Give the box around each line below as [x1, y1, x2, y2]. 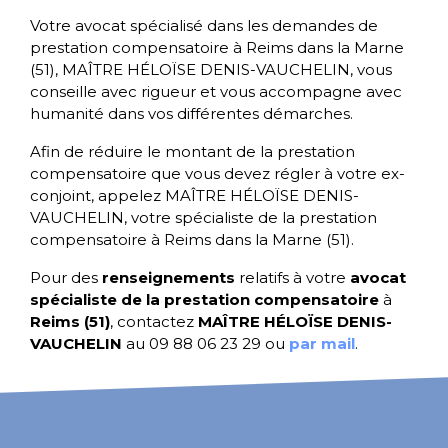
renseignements [102, 268, 235, 287]
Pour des [30, 268, 102, 287]
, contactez [110, 312, 198, 331]
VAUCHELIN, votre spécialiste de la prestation [30, 208, 377, 227]
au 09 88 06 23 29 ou [122, 334, 289, 353]
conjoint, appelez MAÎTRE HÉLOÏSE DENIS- [30, 186, 359, 205]
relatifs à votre [235, 268, 350, 287]
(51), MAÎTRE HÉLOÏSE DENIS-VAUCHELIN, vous [30, 60, 392, 79]
